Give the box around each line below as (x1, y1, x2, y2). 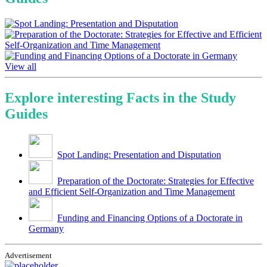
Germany (29, 223, 64, 234)
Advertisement (5, 250, 52, 260)
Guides (5, 105, 48, 122)
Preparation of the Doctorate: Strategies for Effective (57, 175, 254, 186)
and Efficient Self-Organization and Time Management (29, 186, 235, 197)
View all (5, 61, 36, 72)
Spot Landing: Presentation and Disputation (57, 149, 221, 160)
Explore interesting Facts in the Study (5, 89, 236, 105)
